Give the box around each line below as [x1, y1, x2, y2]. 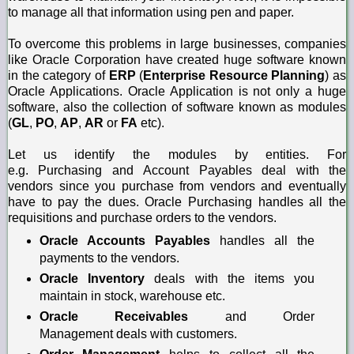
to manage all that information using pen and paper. [8, 5, 294, 19]
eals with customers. [122, 326, 237, 341]
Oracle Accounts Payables [39, 233, 210, 247]
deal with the [262, 163, 347, 177]
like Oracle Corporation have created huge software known [8, 52, 346, 66]
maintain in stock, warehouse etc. [39, 288, 225, 303]
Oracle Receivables [39, 309, 189, 323]
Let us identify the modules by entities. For [8, 147, 346, 161]
